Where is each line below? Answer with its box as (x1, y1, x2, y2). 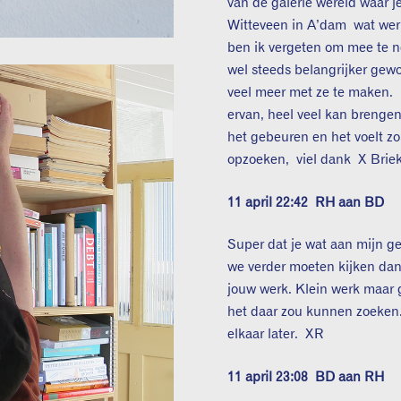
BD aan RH (315, 370, 385, 384)
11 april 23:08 (227, 370, 316, 384)
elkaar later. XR (227, 328, 325, 341)
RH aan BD (315, 195, 385, 209)
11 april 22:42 (227, 195, 316, 209)
